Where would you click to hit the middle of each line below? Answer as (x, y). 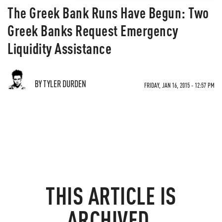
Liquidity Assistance (59, 48)
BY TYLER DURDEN (60, 83)
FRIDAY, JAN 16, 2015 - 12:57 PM (179, 85)
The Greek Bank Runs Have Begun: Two (108, 12)
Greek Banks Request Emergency (93, 30)
